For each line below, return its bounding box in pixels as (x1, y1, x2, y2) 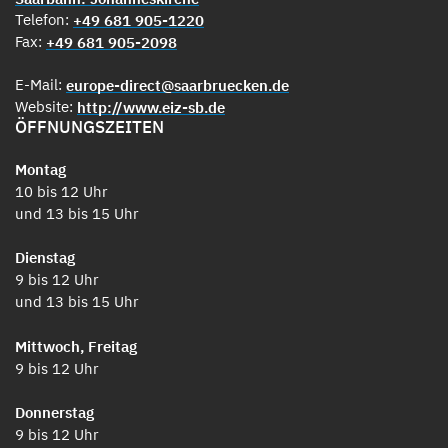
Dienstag (15, 248, 75, 268)
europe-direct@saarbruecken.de (66, 76, 289, 96)
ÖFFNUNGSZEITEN (15, 116, 164, 139)
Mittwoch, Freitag (15, 336, 137, 356)
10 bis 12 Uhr (15, 181, 108, 201)
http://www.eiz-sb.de (77, 98, 225, 118)
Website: (15, 97, 77, 117)
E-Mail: (15, 75, 66, 95)
